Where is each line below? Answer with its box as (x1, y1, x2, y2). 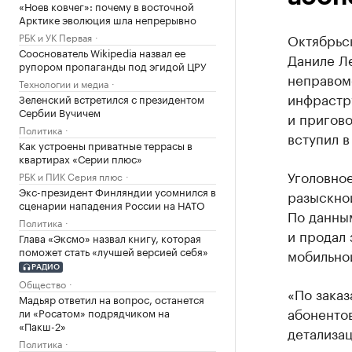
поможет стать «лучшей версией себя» (19, 243, 208, 258)
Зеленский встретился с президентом (19, 90, 204, 106)
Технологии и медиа (19, 75, 108, 90)
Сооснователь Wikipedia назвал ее (19, 44, 185, 60)
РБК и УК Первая (19, 29, 92, 44)
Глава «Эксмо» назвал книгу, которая (19, 229, 201, 245)
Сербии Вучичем (19, 104, 101, 119)
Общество (19, 275, 66, 291)
